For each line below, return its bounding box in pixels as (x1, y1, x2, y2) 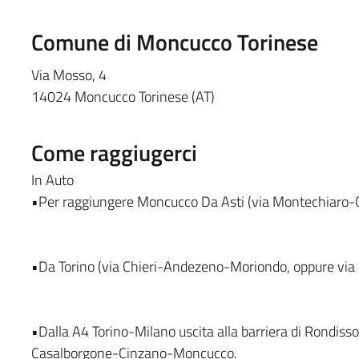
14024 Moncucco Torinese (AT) (30, 85, 215, 107)
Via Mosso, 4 (30, 63, 107, 86)
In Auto (30, 168, 74, 191)
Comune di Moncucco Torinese (30, 24, 318, 59)
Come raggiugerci (30, 135, 197, 170)
